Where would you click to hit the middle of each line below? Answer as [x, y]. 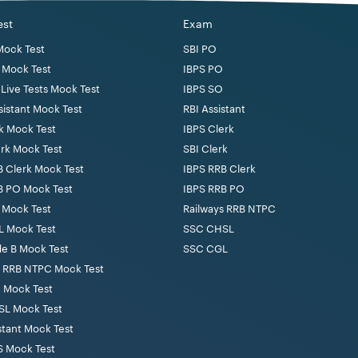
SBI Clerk [205, 149]
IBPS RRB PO [214, 189]
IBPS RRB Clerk [219, 169]
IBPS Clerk [209, 129]
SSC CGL [205, 249]
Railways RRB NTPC [229, 209]
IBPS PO [203, 69]
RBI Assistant [214, 109]
